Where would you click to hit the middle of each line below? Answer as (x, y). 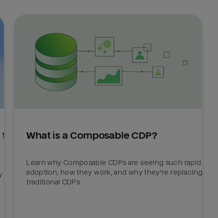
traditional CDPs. (55, 182)
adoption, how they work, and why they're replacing (115, 172)
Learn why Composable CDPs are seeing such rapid (114, 162)
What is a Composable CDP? (92, 136)
